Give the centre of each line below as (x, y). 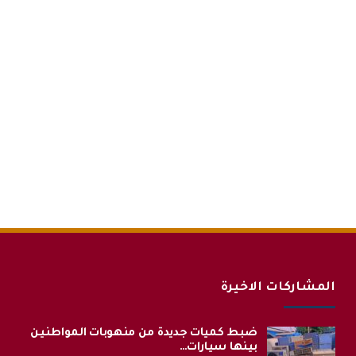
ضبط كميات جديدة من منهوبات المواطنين (144, 333)
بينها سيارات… (219, 348)
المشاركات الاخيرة (279, 288)
